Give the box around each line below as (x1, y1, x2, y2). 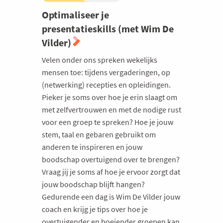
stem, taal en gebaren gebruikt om (42, 129, 156, 139)
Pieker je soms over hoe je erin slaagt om (42, 92, 177, 102)
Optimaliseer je (42, 8, 109, 21)
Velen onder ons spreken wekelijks (42, 54, 157, 65)
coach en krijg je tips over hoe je (42, 204, 148, 214)
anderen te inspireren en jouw (42, 141, 142, 152)
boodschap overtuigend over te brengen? (42, 154, 180, 164)
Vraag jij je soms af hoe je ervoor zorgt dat (42, 166, 180, 177)
